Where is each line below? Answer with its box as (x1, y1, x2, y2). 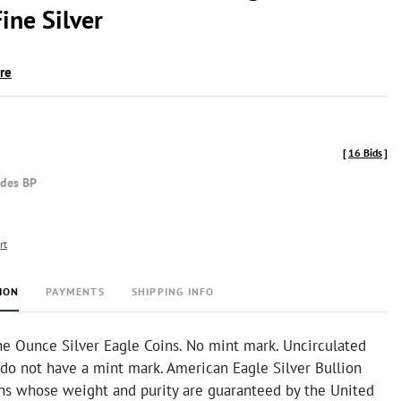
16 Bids (348, 146, 382, 159)
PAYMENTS (46, 285, 105, 298)
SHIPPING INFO (131, 285, 215, 298)
